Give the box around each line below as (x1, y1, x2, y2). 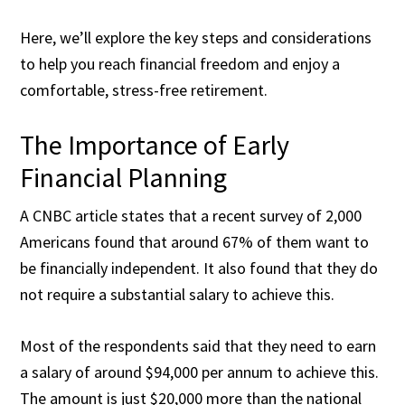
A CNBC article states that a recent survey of (20, 205, 323, 226)
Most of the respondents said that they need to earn (20, 335, 377, 356)
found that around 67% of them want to (90, 231, 370, 252)
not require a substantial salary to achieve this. (20, 284, 335, 305)
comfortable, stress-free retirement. (20, 80, 268, 100)
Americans (20, 231, 91, 252)
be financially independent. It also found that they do (20, 258, 379, 278)
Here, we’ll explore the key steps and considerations (20, 27, 372, 48)
